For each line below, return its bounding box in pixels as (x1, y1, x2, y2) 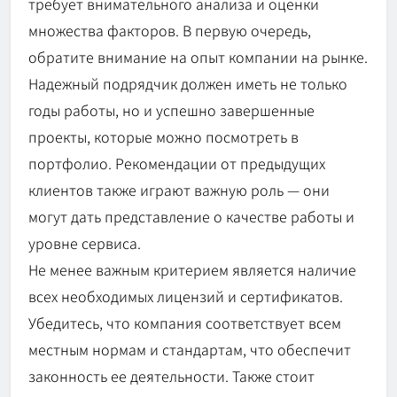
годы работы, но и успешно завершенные (28, 98, 315, 121)
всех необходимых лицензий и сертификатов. (28, 284, 343, 307)
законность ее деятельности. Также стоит (28, 364, 315, 386)
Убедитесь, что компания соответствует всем (28, 311, 341, 333)
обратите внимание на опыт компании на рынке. (28, 45, 368, 67)
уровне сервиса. (28, 231, 141, 253)
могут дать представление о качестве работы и (28, 205, 354, 227)
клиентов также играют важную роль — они (28, 178, 330, 200)
